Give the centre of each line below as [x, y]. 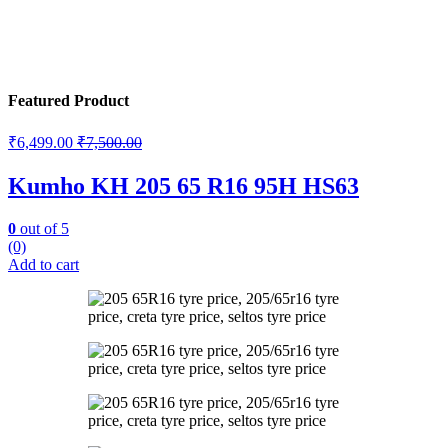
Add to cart [43, 264]
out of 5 [42, 228]
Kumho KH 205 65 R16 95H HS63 [183, 185]
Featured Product [68, 100]
